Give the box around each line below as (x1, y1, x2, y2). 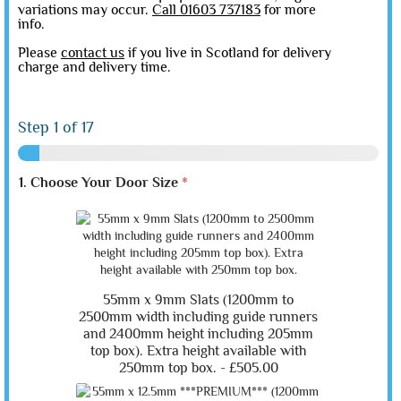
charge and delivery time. (18, 58, 171, 75)
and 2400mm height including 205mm (83, 325, 313, 342)
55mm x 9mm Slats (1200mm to (103, 291, 294, 308)
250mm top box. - (118, 359, 229, 376)
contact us (61, 44, 124, 61)
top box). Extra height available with (90, 342, 306, 359)
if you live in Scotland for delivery (124, 44, 331, 61)
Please (18, 44, 61, 61)
